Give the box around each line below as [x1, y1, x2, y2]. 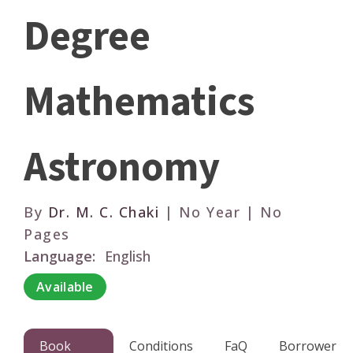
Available [36, 277, 94, 295]
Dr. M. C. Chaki [47, 203, 159, 222]
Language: [24, 247, 95, 266]
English [105, 247, 150, 266]
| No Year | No [159, 203, 283, 222]
